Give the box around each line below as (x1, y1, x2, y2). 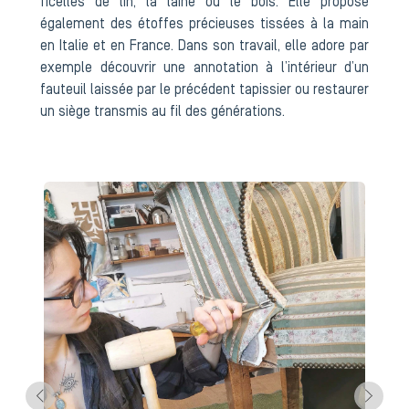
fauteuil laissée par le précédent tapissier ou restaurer (40, 84, 369, 97)
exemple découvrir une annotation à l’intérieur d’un (40, 62, 369, 75)
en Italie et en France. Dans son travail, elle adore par (40, 40, 369, 53)
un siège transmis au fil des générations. (40, 106, 285, 119)
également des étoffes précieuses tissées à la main (40, 18, 369, 31)
